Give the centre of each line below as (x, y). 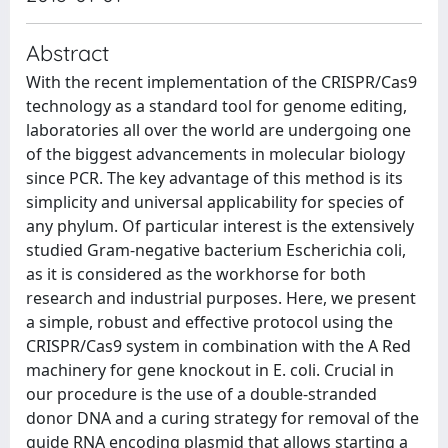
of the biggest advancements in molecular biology (215, 154)
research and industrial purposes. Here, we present (221, 298)
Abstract (67, 52)
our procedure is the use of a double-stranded (201, 394)
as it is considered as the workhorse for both (196, 274)
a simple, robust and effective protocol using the (209, 322)
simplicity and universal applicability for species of (215, 202)
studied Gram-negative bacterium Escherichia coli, (216, 250)
